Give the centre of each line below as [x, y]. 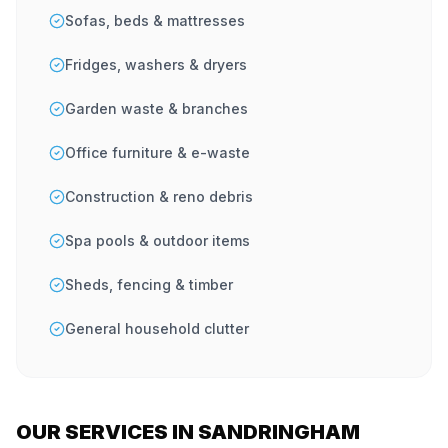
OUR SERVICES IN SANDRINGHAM [188, 432]
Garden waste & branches [156, 108]
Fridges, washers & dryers [156, 64]
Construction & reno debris [159, 196]
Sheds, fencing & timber [149, 284]
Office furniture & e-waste [157, 152]
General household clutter [157, 328]
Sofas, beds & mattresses [155, 20]
